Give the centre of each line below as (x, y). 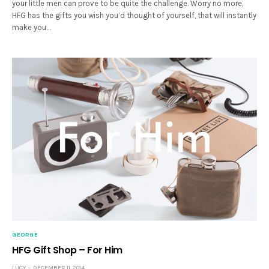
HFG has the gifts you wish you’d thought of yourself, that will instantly (134, 16)
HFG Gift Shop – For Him (67, 250)
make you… (32, 28)
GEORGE (25, 235)
